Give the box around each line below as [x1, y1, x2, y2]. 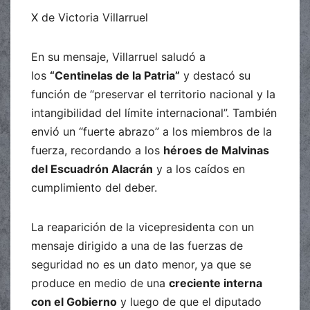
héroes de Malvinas [163, 143, 269, 157]
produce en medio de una [31, 275, 169, 290]
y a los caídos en [153, 161, 245, 176]
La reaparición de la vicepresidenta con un [31, 219, 254, 234]
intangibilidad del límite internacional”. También [31, 105, 277, 120]
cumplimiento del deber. [31, 180, 157, 194]
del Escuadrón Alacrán [31, 161, 153, 176]
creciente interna [169, 275, 262, 290]
